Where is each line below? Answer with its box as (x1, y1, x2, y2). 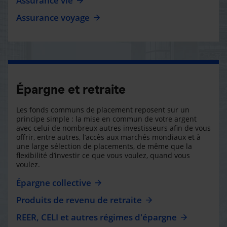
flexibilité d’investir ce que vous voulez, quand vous (16, 150, 190, 160)
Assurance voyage (16, 11, 90, 23)
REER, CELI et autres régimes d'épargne (16, 211, 177, 223)
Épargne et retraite (16, 82, 126, 97)
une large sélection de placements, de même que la (16, 141, 192, 151)
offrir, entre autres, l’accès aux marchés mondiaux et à (16, 132, 201, 142)
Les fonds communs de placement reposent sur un (16, 104, 190, 115)
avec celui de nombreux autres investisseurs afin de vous (16, 123, 211, 133)
